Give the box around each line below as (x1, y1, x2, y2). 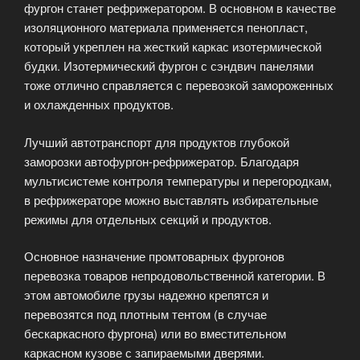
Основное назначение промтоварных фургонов (24, 247, 284, 265)
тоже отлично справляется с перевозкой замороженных (24, 76, 333, 94)
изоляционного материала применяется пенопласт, (24, 18, 308, 36)
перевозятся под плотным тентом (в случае (24, 305, 267, 323)
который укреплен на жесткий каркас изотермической (24, 38, 321, 55)
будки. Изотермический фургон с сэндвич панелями (24, 57, 313, 75)
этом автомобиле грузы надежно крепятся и (24, 286, 268, 304)
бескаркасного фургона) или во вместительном (24, 325, 286, 342)
